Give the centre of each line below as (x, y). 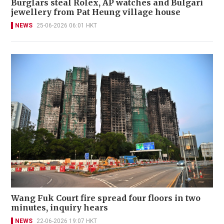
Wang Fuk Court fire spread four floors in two (106, 198)
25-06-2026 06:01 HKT (67, 25)
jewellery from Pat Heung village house (96, 12)
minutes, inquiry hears (59, 208)
